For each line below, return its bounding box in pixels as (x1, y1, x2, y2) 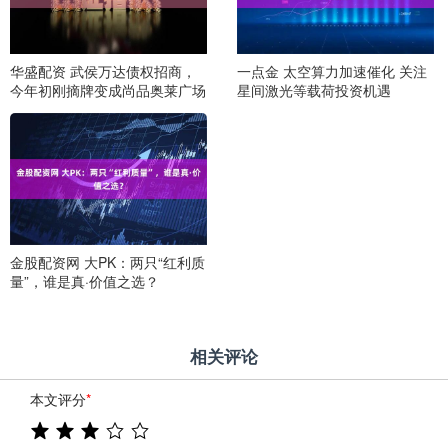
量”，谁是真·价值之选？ (10, 270, 159, 291)
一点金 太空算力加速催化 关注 (236, 61, 427, 82)
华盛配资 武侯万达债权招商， (10, 61, 196, 82)
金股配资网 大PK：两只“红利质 (10, 251, 205, 272)
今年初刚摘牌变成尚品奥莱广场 (10, 80, 206, 101)
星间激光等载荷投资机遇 (236, 80, 391, 101)
